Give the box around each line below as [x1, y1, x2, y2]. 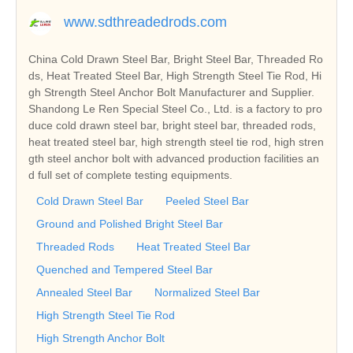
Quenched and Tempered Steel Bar [36, 262, 213, 276]
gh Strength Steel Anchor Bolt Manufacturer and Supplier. [28, 85, 314, 98]
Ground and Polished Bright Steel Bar [36, 217, 223, 230]
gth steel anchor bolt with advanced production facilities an [28, 151, 319, 165]
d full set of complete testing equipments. [28, 168, 232, 181]
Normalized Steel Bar [154, 285, 260, 299]
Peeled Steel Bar [165, 194, 249, 207]
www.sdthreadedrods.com [64, 13, 227, 30]
